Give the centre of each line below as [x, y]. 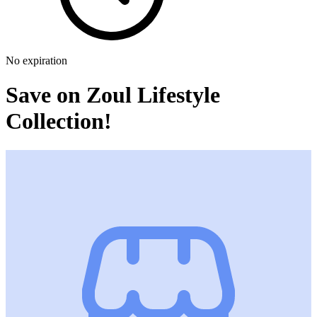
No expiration [36, 60]
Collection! [59, 121]
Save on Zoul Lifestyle [113, 95]
